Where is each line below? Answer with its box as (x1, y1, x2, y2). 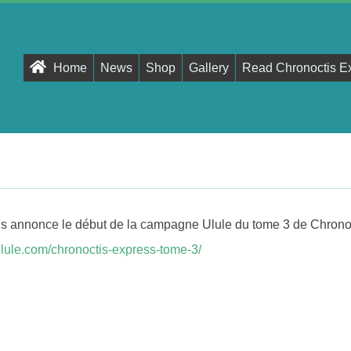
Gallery (189, 61, 229, 74)
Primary (81, 59, 124, 72)
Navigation (81, 84, 141, 97)
